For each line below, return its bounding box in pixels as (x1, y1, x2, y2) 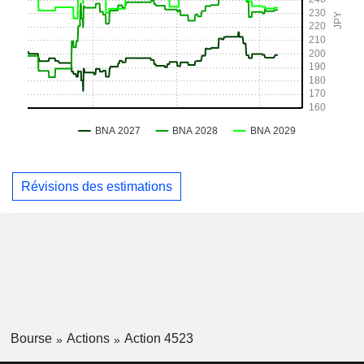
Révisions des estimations (21, 179, 172, 193)
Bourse (10, 331, 52, 346)
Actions (66, 331, 110, 346)
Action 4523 (123, 331, 193, 346)
